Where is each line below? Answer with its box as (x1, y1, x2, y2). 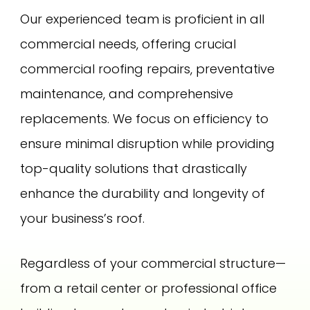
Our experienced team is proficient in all (20, 10, 265, 28)
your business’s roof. (20, 210, 145, 228)
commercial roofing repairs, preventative (20, 60, 275, 78)
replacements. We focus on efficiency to (20, 110, 269, 128)
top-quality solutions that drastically (20, 160, 248, 178)
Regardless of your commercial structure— (20, 254, 286, 272)
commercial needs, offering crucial (20, 35, 237, 53)
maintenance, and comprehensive (20, 85, 234, 103)
